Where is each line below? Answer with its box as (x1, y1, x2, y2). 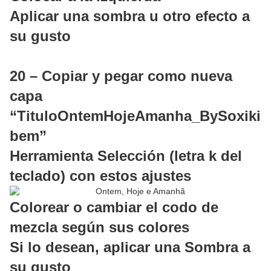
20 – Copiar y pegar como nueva (10, 68, 232, 85)
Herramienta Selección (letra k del (10, 148, 242, 165)
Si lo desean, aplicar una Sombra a (10, 239, 250, 256)
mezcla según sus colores (10, 219, 189, 236)
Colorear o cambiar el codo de (10, 199, 218, 216)
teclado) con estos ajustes (10, 168, 191, 184)
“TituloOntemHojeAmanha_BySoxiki (10, 108, 261, 125)
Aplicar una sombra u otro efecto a (10, 8, 250, 25)
